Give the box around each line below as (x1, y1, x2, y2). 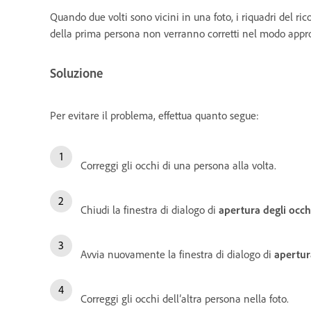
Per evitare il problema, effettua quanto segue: (50, 108, 259, 123)
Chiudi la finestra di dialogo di (81, 203, 219, 217)
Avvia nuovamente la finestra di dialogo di (81, 247, 274, 262)
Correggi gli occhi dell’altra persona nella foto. (81, 292, 289, 306)
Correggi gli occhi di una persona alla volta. (81, 158, 276, 173)
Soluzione (50, 65, 103, 81)
